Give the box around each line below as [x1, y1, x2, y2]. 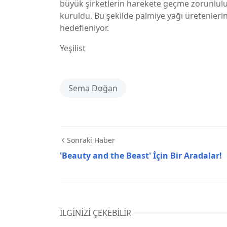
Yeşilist [60, 43, 86, 54]
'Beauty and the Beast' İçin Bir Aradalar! [60, 150, 222, 162]
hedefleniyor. [60, 22, 109, 34]
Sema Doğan [68, 83, 118, 94]
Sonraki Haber [67, 135, 115, 145]
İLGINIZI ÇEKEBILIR [60, 207, 131, 219]
